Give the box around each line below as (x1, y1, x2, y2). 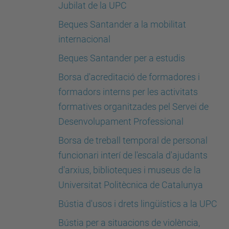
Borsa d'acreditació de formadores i (58, 72, 200, 82)
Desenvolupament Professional (58, 116, 184, 127)
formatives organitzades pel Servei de (58, 101, 209, 112)
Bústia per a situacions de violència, (58, 217, 200, 228)
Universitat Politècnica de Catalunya (58, 179, 203, 190)
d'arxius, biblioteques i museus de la (58, 165, 201, 175)
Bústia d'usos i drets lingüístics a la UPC (58, 198, 217, 209)
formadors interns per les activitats (58, 86, 198, 97)
